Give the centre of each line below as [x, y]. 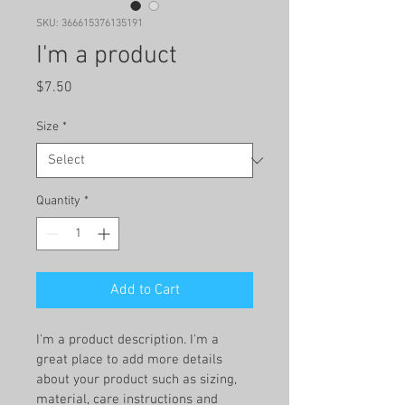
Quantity [58, 201]
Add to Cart [145, 290]
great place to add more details [131, 360]
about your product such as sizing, [138, 380]
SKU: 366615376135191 [89, 24]
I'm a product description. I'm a [129, 340]
